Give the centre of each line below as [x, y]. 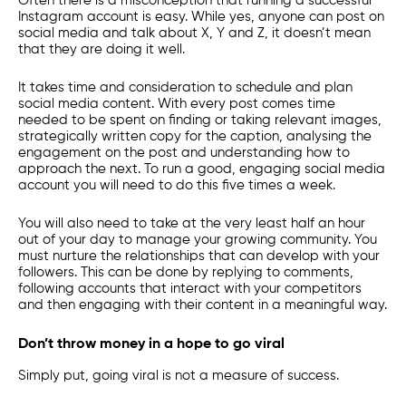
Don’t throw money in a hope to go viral [151, 344]
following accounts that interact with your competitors [190, 289]
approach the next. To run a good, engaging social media [202, 169]
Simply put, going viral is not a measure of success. [179, 376]
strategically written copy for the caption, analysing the [195, 136]
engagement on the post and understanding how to [184, 153]
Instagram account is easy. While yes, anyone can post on [201, 17]
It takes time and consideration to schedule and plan [185, 87]
